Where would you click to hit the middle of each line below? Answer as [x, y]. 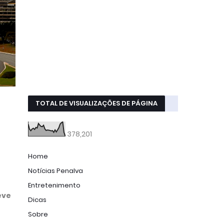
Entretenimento [54, 185]
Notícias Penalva [55, 171]
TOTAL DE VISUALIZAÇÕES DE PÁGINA [96, 103]
